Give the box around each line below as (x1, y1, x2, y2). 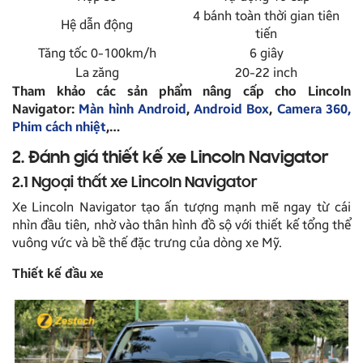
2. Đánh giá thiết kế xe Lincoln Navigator (12, 149, 329, 168)
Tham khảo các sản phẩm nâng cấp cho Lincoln (12, 83, 351, 99)
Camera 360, (276, 100, 352, 117)
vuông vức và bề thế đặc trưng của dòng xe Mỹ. (12, 234, 282, 250)
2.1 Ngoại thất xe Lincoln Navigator (12, 174, 258, 191)
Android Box (194, 100, 270, 117)
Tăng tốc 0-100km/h (37, 45, 156, 61)
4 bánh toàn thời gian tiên (193, 7, 340, 23)
